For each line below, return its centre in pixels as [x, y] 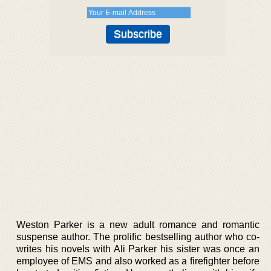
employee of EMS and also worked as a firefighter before [138, 261]
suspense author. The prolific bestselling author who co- [138, 237]
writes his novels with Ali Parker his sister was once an [138, 249]
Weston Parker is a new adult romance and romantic [138, 224]
